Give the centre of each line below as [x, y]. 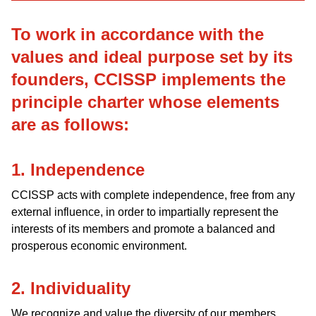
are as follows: [70, 124]
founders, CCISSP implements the [148, 79]
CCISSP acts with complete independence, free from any [153, 195]
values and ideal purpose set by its [152, 57]
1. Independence [78, 170]
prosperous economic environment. [99, 246]
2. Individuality [71, 288]
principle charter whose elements [145, 102]
